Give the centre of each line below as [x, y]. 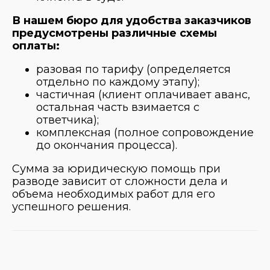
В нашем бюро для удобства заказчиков [132, 20]
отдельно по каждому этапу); [118, 82]
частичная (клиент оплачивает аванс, [143, 94]
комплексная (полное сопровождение [145, 132]
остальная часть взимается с [118, 107]
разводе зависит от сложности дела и [120, 181]
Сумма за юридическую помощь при [116, 168]
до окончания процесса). [107, 145]
